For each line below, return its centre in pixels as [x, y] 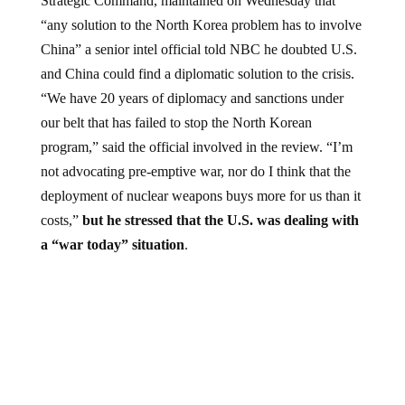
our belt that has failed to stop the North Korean [176, 122]
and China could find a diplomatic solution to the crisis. [197, 73]
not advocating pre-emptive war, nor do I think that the [195, 171]
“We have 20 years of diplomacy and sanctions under [192, 98]
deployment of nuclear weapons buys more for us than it [200, 195]
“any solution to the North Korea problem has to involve [201, 24]
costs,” [61, 220]
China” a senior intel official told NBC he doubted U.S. [198, 49]
